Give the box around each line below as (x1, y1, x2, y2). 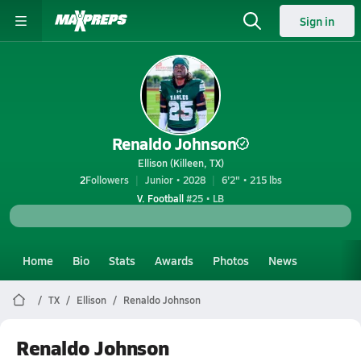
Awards (155, 252, 193, 268)
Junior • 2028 (144, 173, 205, 186)
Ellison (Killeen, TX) (137, 156, 224, 169)
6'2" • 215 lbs (221, 173, 282, 186)
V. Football (137, 192, 184, 205)
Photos (213, 252, 249, 268)
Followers (85, 173, 129, 186)
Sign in (300, 13, 334, 29)
